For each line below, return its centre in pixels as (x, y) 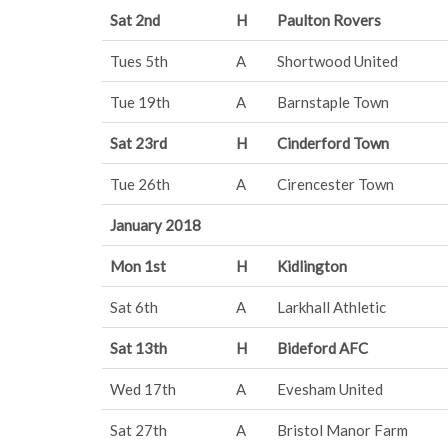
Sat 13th (138, 348)
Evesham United (330, 389)
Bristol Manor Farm (342, 430)
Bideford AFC (322, 348)
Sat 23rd (138, 143)
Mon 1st (138, 266)
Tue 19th (140, 102)
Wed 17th (143, 389)
